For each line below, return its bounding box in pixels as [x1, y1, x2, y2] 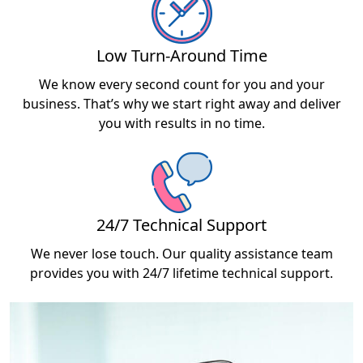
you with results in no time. [98, 113, 265, 132]
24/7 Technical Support [96, 213, 267, 236]
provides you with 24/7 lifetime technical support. [30, 263, 333, 282]
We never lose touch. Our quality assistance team [30, 244, 333, 263]
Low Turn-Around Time [96, 44, 267, 66]
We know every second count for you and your [38, 75, 325, 93]
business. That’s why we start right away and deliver [22, 94, 341, 113]
